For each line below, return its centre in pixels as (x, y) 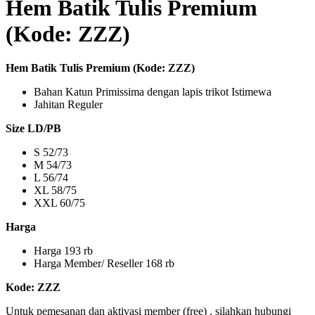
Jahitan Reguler (70, 105)
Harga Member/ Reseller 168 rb (104, 264)
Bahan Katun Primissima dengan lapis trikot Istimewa (153, 92)
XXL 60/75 (59, 203)
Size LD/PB (33, 129)
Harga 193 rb (67, 251)
